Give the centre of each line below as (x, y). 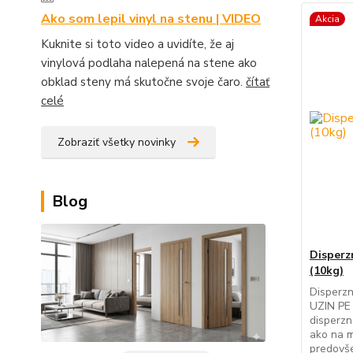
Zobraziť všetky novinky (117, 142)
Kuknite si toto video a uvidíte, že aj (137, 44)
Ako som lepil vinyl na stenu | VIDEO (151, 19)
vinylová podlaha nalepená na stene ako (149, 63)
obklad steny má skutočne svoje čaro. (143, 82)
